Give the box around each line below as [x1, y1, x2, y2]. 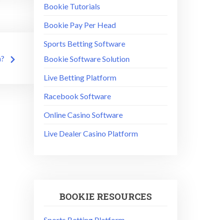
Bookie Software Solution [43, 54, 130, 63]
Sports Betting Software [43, 38, 125, 48]
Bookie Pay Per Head [43, 20, 116, 29]
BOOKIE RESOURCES [59, 190, 152, 202]
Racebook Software [43, 91, 111, 101]
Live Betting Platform [43, 72, 116, 82]
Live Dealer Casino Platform [43, 128, 138, 138]
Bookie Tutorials [43, 1, 100, 11]
